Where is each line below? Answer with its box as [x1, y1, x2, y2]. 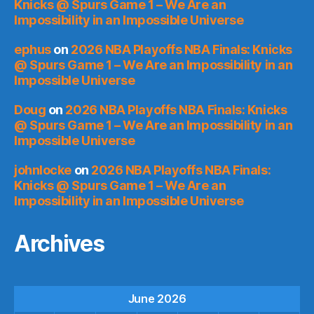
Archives [14, 229, 104, 257]
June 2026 [128, 291, 186, 306]
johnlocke [14, 162, 71, 177]
